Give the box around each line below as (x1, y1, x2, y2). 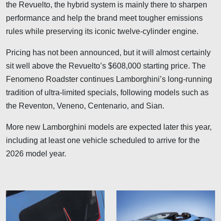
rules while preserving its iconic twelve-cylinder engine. (6, 27, 198, 36)
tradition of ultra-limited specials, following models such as (6, 88, 209, 97)
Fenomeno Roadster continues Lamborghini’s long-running (6, 74, 212, 83)
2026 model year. (6, 149, 66, 158)
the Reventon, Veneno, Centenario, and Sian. (6, 101, 164, 110)
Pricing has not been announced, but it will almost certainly (6, 48, 211, 57)
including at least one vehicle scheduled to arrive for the (6, 136, 200, 145)
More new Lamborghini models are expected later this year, (6, 122, 212, 131)
